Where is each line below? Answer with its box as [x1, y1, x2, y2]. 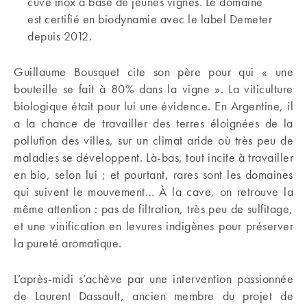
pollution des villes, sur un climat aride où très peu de [14, 132, 293, 148]
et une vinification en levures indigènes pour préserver [14, 218, 293, 234]
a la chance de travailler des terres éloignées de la [14, 115, 293, 131]
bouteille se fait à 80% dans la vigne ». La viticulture [14, 81, 293, 97]
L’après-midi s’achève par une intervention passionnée [14, 271, 293, 286]
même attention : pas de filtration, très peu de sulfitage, [14, 201, 293, 217]
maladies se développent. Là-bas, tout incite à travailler [14, 149, 293, 165]
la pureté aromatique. [14, 235, 122, 251]
